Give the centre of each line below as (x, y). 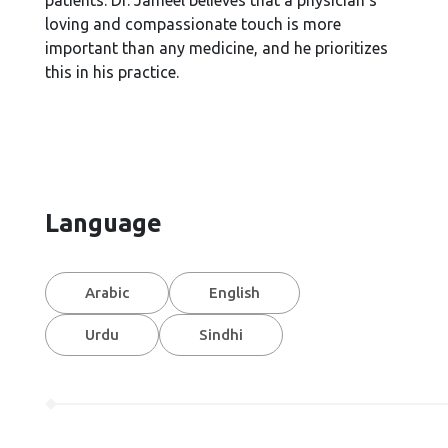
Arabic (107, 292)
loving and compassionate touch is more (193, 24)
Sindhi (221, 334)
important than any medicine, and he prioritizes (217, 48)
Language (104, 223)
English (235, 292)
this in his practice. (112, 72)
